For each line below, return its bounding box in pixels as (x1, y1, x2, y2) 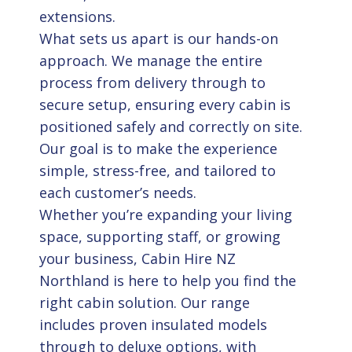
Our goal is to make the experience (38, 138, 277, 158)
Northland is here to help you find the (38, 270, 296, 290)
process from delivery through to (38, 72, 266, 92)
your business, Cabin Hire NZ (38, 248, 236, 268)
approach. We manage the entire (38, 50, 262, 70)
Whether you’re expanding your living (38, 204, 292, 224)
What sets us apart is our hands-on (38, 28, 278, 48)
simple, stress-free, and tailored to (38, 160, 276, 180)
